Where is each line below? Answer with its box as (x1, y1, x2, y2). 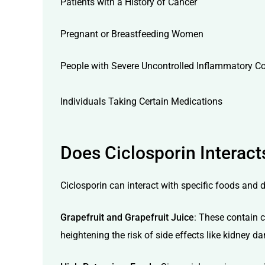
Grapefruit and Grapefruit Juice (60, 212, 194, 224)
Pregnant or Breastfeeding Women (60, 28, 203, 40)
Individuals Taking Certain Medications (60, 95, 222, 107)
